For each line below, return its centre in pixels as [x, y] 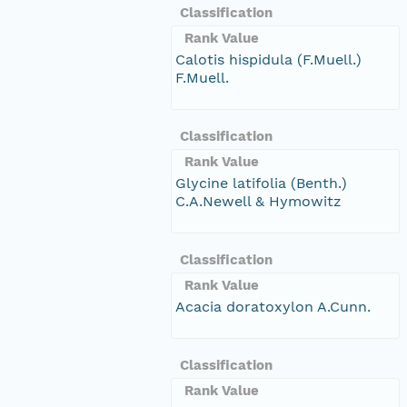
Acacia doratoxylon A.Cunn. [273, 306]
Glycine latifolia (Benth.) [261, 183]
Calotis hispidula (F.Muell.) [268, 59]
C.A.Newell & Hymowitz [258, 201]
